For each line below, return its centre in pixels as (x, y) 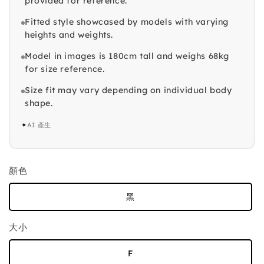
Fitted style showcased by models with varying (127, 22)
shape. (39, 103)
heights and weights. (69, 35)
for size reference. (65, 69)
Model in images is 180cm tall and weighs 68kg (127, 56)
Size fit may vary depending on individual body (128, 90)
